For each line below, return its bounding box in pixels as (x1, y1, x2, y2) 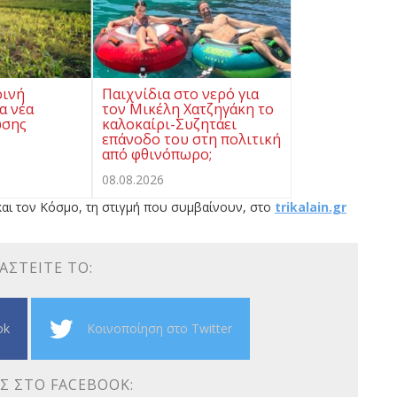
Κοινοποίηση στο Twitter (86, 319, 232, 337)
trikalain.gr (275, 198, 346, 215)
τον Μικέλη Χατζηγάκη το (102, 98, 274, 119)
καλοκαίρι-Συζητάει (102, 113, 237, 134)
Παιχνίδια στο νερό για (102, 83, 259, 104)
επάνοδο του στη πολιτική (102, 128, 281, 149)
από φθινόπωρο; (102, 144, 212, 164)
